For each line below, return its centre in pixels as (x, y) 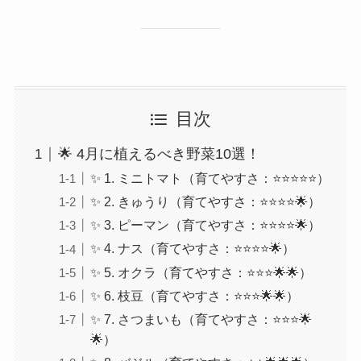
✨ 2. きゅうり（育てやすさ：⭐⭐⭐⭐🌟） (205, 202)
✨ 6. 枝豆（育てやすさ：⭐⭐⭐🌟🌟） (194, 295)
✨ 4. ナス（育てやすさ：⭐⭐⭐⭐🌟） (192, 249)
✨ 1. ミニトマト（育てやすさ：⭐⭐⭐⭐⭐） (210, 178)
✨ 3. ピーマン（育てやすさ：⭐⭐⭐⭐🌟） (205, 225)
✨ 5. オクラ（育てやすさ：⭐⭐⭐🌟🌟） (201, 272)
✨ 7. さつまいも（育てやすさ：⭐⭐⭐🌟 (201, 319)
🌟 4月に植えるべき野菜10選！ (159, 154)
